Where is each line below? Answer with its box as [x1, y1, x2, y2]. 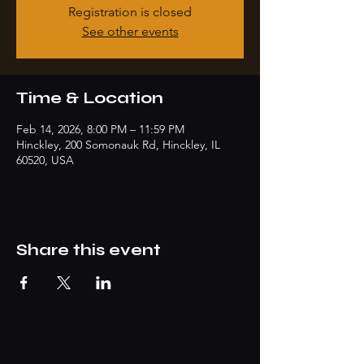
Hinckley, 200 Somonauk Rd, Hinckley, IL [16, 137, 220, 152]
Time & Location [16, 88, 163, 108]
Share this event [16, 240, 161, 260]
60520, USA [16, 153, 74, 167]
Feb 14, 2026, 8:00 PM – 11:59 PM [16, 122, 184, 136]
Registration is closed [68, 4, 192, 19]
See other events [81, 24, 179, 39]
